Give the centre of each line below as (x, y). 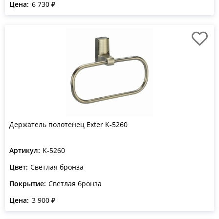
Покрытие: (28, 184)
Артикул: (25, 150)
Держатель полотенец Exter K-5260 (68, 124)
